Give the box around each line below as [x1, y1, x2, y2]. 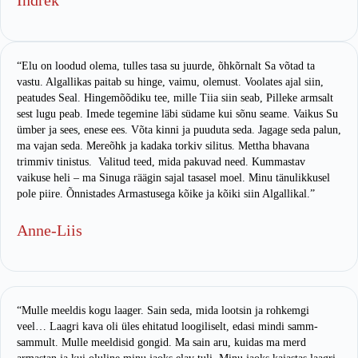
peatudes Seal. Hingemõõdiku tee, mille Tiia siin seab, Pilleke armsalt [17, 92, 333, 105]
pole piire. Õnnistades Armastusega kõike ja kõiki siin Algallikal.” [17, 188, 315, 201]
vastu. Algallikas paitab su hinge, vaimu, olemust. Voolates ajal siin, [17, 76, 324, 89]
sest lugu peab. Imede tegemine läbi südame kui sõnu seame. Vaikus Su [17, 108, 338, 121]
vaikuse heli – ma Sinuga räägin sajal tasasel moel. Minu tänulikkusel [17, 172, 330, 185]
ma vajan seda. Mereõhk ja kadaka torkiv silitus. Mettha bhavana [17, 140, 309, 153]
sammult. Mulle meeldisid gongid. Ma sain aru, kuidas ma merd [17, 336, 306, 349]
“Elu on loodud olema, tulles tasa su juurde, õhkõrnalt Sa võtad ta [17, 60, 315, 73]
